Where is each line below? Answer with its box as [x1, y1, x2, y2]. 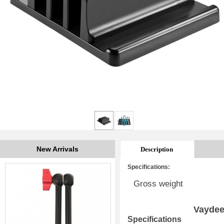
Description [140, 145, 173, 153]
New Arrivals [36, 145, 78, 153]
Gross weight [133, 179, 183, 188]
